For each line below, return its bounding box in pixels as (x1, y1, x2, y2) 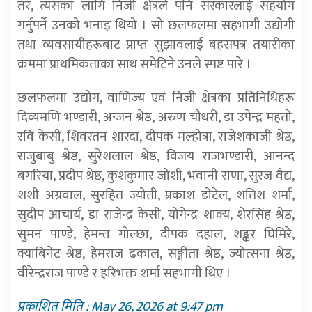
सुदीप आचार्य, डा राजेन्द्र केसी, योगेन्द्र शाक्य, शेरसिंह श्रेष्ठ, (17, 203, 295, 226)
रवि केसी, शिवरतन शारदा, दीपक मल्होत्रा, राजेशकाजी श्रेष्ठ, (17, 125, 295, 148)
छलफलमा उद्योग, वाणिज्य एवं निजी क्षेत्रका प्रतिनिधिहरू (17, 86, 295, 109)
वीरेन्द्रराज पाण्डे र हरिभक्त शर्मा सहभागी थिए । (17, 262, 231, 285)
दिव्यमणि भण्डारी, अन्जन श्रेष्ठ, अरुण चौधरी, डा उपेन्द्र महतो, (17, 106, 295, 129)
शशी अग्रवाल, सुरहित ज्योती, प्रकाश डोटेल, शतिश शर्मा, (17, 184, 295, 207)
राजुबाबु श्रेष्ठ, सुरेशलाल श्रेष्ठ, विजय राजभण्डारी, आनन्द (17, 145, 295, 168)
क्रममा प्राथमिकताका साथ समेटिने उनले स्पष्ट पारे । (17, 53, 251, 76)
